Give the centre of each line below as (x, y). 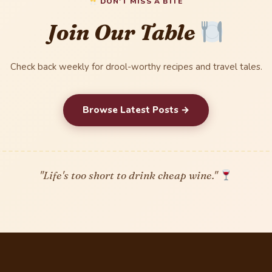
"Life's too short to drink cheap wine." (130, 175)
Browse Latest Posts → (136, 110)
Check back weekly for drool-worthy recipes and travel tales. (136, 66)
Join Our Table (124, 33)
